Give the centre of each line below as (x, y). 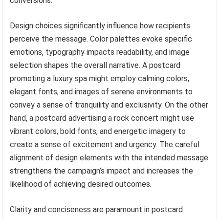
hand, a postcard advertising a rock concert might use (102, 118)
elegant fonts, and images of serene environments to (101, 92)
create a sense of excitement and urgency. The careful (105, 145)
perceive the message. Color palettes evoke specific (101, 39)
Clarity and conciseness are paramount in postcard (97, 210)
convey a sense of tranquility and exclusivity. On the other (109, 105)
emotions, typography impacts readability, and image (100, 52)
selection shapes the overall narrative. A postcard (95, 66)
